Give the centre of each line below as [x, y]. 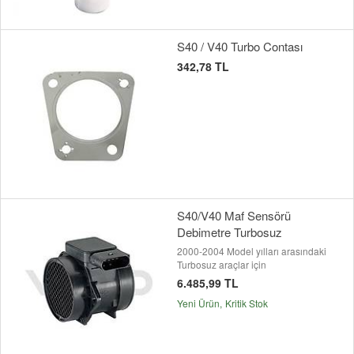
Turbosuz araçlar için [222, 265]
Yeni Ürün [198, 303]
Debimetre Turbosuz [230, 232]
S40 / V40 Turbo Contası [240, 47]
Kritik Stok [247, 303]
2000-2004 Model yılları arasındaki [252, 251]
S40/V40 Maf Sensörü [234, 216]
